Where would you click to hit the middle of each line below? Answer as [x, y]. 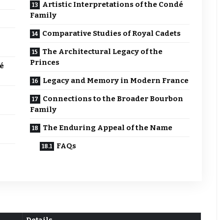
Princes [45, 63]
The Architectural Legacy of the [103, 52]
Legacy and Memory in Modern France [116, 81]
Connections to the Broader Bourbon [113, 99]
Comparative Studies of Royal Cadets [112, 34]
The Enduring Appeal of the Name [108, 128]
